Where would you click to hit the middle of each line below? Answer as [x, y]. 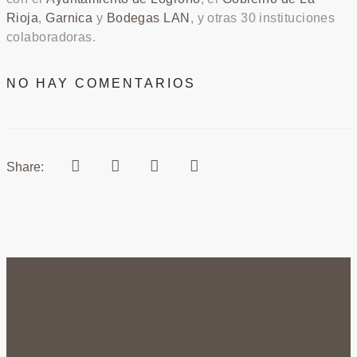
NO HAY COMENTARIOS [101, 83]
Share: [25, 167]
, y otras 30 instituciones [263, 18]
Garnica [69, 18]
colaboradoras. [51, 37]
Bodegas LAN [148, 18]
